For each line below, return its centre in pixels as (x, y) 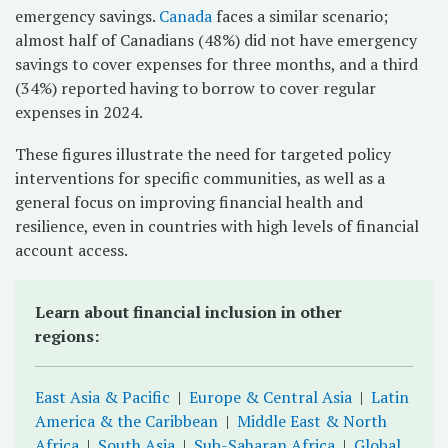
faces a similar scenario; (300, 16)
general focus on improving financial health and (189, 202)
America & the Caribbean (126, 421)
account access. (71, 250)
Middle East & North (312, 421)
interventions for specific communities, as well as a (200, 178)
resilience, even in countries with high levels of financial (217, 226)
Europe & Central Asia (270, 397)
